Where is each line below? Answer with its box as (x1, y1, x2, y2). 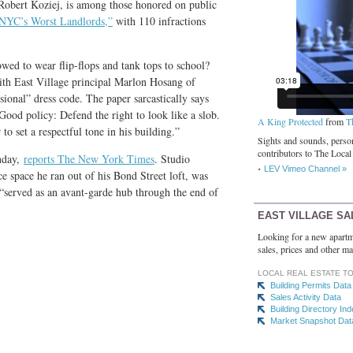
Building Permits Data (270, 281, 351, 291)
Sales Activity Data (270, 292, 341, 303)
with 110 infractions (113, 13, 206, 28)
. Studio (154, 151, 190, 166)
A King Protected (258, 114, 323, 128)
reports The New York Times (24, 151, 154, 166)
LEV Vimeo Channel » (264, 163, 347, 173)
